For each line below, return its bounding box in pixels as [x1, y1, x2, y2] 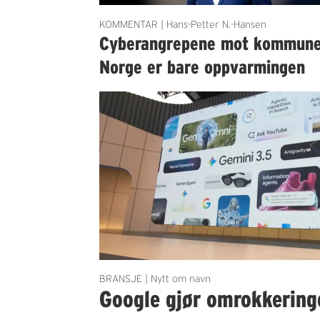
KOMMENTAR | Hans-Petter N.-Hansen [99, 18, 267, 30]
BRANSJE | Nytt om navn [99, 273, 211, 285]
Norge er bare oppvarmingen [99, 56, 306, 77]
